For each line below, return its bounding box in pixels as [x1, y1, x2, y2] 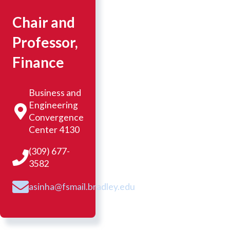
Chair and [12, 13, 75, 31]
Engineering [29, 100, 78, 111]
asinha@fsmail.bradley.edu [29, 181, 135, 193]
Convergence [29, 112, 84, 123]
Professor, [12, 33, 78, 51]
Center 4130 [29, 124, 80, 136]
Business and [29, 87, 81, 99]
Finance [12, 53, 64, 71]
